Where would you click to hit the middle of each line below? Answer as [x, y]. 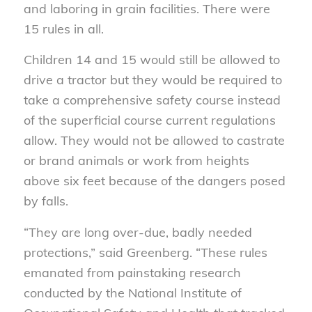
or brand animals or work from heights [136, 161]
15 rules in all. [63, 29]
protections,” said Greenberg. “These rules [145, 252]
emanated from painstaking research [132, 272]
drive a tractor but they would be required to [153, 80]
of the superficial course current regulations [149, 120]
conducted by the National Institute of [132, 292]
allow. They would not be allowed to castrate [154, 141]
